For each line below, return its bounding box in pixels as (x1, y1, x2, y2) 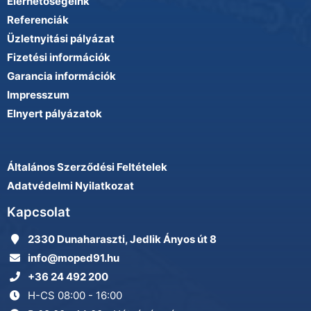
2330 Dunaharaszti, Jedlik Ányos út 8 (28, 233, 217, 246)
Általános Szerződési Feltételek (7, 160, 167, 174)
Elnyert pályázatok (7, 107, 102, 120)
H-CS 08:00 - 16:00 (28, 289, 122, 302)
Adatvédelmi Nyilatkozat (7, 179, 134, 192)
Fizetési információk (7, 51, 110, 64)
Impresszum (7, 88, 69, 101)
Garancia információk (7, 69, 116, 83)
